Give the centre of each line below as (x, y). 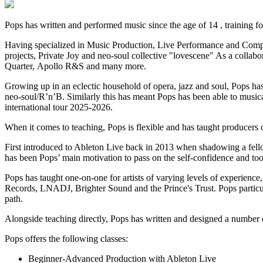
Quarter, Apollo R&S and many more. (75, 66)
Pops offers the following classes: (66, 238)
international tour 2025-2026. (59, 107)
